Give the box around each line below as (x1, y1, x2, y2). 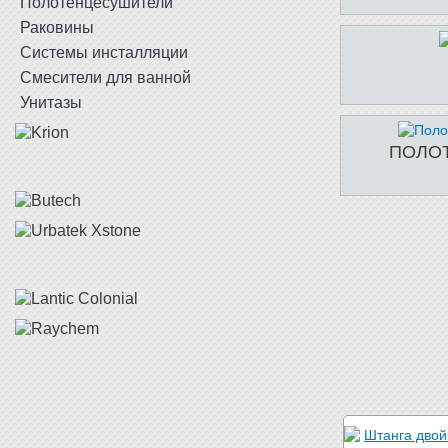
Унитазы (20, 94, 82, 111)
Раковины (20, 19, 94, 36)
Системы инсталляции (20, 44, 188, 61)
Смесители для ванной (20, 69, 191, 86)
